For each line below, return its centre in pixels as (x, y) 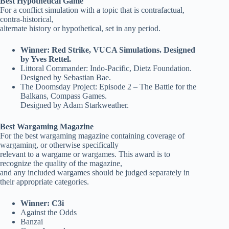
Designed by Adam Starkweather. (75, 105)
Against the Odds (49, 213)
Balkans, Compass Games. (64, 96)
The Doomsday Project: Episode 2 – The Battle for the (108, 87)
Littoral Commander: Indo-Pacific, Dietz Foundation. (106, 68)
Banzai (32, 222)
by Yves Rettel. (46, 59)
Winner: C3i (42, 203)
